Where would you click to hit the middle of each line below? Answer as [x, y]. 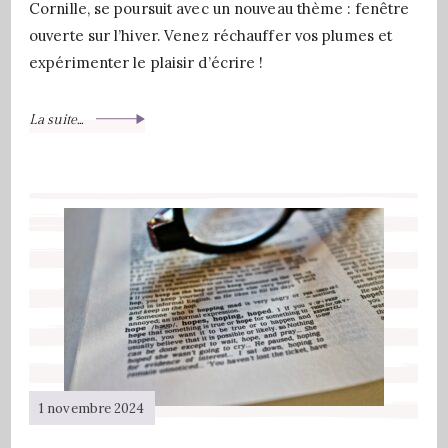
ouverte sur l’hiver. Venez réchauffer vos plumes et [211, 35]
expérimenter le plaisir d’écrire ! [146, 62]
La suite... [57, 120]
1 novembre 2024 [92, 408]
